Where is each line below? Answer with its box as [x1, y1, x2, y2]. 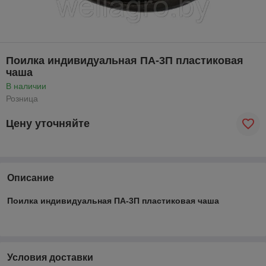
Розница [6, 93, 38, 103]
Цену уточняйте [6, 118, 90, 130]
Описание [7, 172, 54, 183]
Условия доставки [7, 252, 93, 262]
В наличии [6, 81, 46, 91]
